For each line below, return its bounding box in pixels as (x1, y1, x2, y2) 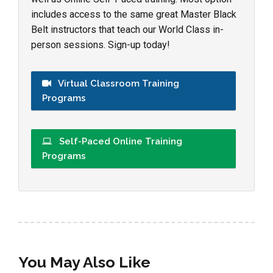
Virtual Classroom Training (56, 77, 179, 89)
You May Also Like (18, 252, 151, 271)
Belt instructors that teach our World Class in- (31, 23, 224, 35)
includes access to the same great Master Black (31, 8, 236, 20)
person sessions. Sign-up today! (31, 38, 170, 51)
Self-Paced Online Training (57, 135, 182, 147)
